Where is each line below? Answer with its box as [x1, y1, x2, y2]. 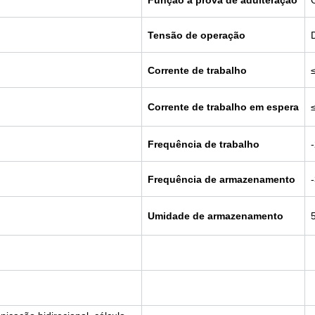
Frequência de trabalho [148, 139, 259, 150]
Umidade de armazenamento [148, 210, 283, 222]
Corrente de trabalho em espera [148, 101, 299, 113]
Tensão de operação [148, 30, 245, 41]
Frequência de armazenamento [148, 174, 295, 186]
